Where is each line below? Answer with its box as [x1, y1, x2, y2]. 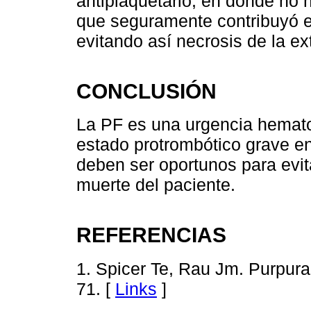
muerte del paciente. [76, 175, 235, 195]
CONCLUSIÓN [76, 78, 217, 103]
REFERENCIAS [76, 223, 226, 247]
